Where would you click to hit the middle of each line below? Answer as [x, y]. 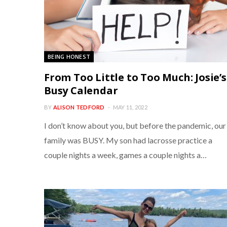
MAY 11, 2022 [130, 107]
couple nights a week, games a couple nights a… [125, 155]
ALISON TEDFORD [79, 107]
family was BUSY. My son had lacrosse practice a [128, 140]
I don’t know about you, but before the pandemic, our [135, 125]
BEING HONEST [69, 56]
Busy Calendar [81, 90]
